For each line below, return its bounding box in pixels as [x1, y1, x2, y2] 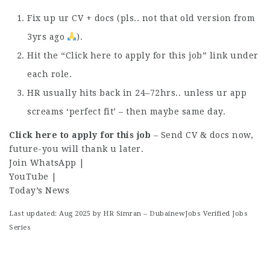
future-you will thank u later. [9, 143, 143, 154]
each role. [27, 69, 72, 79]
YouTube [9, 171, 49, 181]
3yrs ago [27, 32, 67, 42]
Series [9, 223, 31, 231]
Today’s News [9, 185, 69, 195]
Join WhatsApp [9, 157, 77, 168]
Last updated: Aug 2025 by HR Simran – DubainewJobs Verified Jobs [9, 209, 248, 218]
